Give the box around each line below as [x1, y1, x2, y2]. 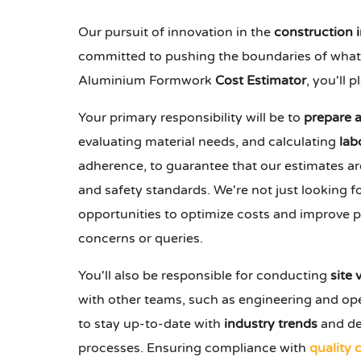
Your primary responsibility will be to [78, 110, 304, 127]
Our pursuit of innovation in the [78, 24, 274, 41]
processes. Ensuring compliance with [78, 340, 309, 357]
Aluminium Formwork [78, 73, 215, 89]
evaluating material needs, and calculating [78, 134, 339, 151]
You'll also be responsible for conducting [78, 268, 330, 284]
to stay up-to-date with [78, 316, 224, 333]
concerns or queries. [78, 230, 203, 247]
